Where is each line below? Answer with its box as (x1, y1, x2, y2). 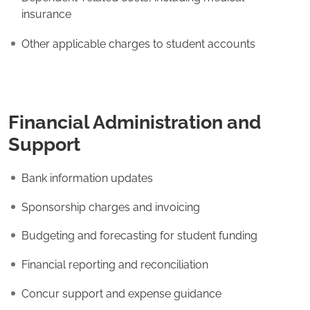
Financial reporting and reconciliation (21, 258, 214, 272)
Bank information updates (21, 172, 158, 185)
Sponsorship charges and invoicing (21, 200, 206, 214)
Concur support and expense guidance (21, 286, 221, 300)
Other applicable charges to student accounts (21, 37, 261, 51)
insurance (21, 7, 77, 21)
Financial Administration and (8, 111, 261, 134)
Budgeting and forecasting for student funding (21, 229, 263, 243)
